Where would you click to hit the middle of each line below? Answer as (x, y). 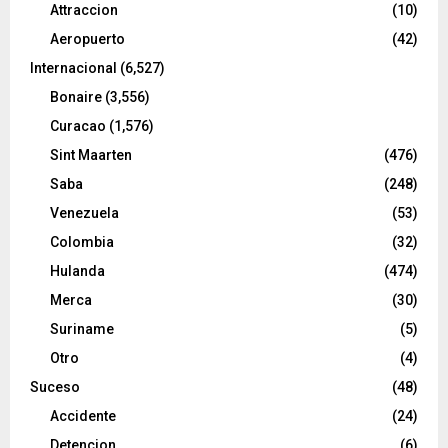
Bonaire (76, 96)
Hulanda (77, 270)
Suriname (82, 328)
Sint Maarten (91, 154)
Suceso (55, 386)
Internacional (73, 67)
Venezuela (84, 212)
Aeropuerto (87, 38)
